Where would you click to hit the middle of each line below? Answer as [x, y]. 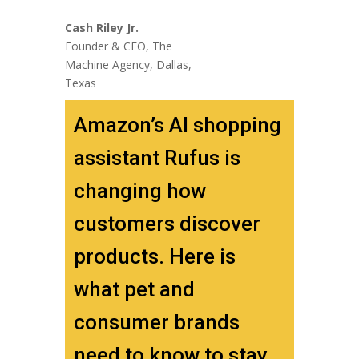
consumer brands [156, 322]
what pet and [134, 289]
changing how [139, 190]
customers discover [167, 223]
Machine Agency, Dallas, [128, 64]
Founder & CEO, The [118, 46]
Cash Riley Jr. [101, 27]
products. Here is [154, 256]
